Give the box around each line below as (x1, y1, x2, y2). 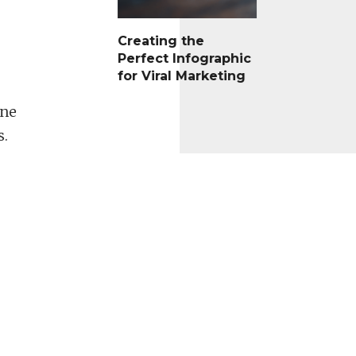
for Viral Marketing (117, 68, 246, 84)
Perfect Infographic (117, 51, 251, 67)
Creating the (117, 33, 204, 49)
